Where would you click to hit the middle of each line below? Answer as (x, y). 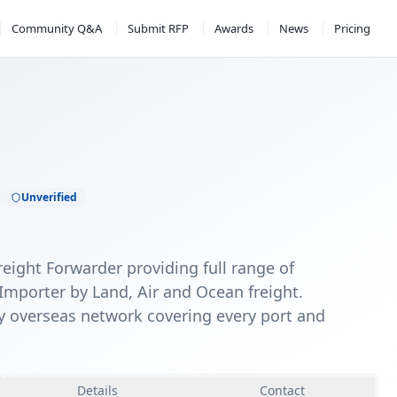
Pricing (352, 28)
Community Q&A (56, 28)
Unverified (49, 197)
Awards (234, 28)
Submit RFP (158, 28)
